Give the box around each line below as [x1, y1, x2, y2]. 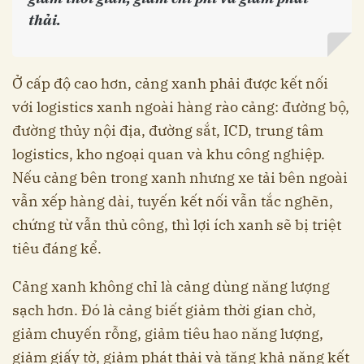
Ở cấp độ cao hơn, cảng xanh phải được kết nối [12, 73, 328, 93]
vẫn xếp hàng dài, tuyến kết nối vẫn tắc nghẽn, [12, 191, 333, 210]
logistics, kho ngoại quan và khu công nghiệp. [12, 144, 325, 163]
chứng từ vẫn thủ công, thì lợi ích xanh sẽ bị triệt [12, 214, 341, 234]
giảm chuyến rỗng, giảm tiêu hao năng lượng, [12, 323, 323, 343]
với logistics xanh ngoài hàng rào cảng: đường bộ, [12, 97, 349, 116]
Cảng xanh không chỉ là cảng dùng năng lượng [12, 276, 330, 296]
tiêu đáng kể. [12, 238, 102, 258]
